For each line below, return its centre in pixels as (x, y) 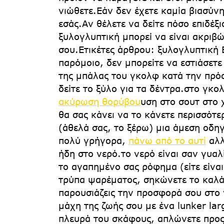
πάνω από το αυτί (167, 140)
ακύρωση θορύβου (99, 101)
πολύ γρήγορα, (93, 140)
